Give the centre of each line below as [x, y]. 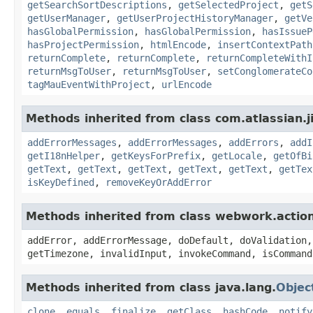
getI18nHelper [64, 155]
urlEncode [187, 84]
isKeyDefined [61, 182]
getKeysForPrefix [156, 155]
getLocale [237, 155]
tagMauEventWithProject [89, 84]
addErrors [254, 142]
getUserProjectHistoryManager [195, 18]
